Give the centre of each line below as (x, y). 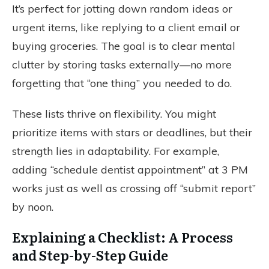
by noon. (33, 207)
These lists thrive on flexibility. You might (114, 114)
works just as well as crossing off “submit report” (134, 188)
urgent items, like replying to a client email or (126, 27)
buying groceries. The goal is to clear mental (124, 46)
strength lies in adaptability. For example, (116, 151)
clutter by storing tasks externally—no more (122, 65)
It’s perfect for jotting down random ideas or (122, 9)
